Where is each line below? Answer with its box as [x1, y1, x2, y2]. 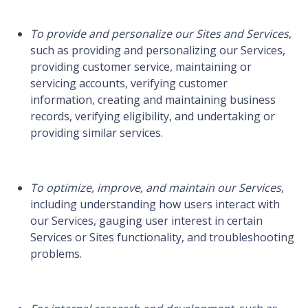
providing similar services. [30, 125, 163, 141]
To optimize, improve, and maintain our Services [30, 180, 281, 196]
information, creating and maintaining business [30, 92, 276, 108]
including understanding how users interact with [30, 197, 280, 212]
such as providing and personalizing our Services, [30, 43, 285, 58]
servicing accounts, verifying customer [30, 76, 228, 91]
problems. [30, 246, 82, 262]
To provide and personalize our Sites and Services [30, 26, 289, 42]
